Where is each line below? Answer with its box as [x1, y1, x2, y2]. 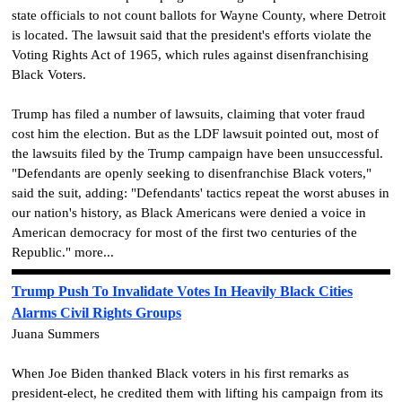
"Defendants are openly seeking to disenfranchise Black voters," [12, 166, 371, 181]
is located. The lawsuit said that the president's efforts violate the [12, 28, 371, 43]
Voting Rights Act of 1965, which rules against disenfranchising [12, 48, 369, 63]
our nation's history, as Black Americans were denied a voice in [12, 205, 366, 221]
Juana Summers [12, 326, 100, 341]
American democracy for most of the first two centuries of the [12, 225, 357, 240]
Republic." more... [12, 245, 114, 260]
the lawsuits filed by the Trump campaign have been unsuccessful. [12, 146, 383, 162]
